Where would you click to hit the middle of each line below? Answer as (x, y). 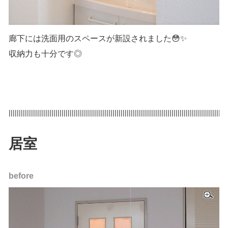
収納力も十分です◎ (45, 53)
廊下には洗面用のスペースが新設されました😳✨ (98, 38)
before (21, 176)
